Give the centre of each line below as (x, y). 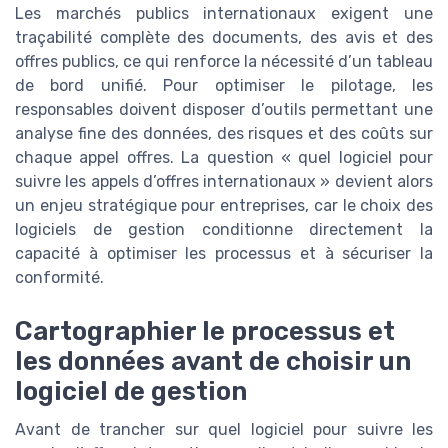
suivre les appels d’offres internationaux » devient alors (224, 181)
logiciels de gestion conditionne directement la (224, 229)
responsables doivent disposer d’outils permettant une (224, 109)
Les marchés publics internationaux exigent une (224, 13)
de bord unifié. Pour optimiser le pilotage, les (224, 85)
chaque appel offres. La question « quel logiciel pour (224, 157)
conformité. (59, 277)
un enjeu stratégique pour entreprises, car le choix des (224, 205)
